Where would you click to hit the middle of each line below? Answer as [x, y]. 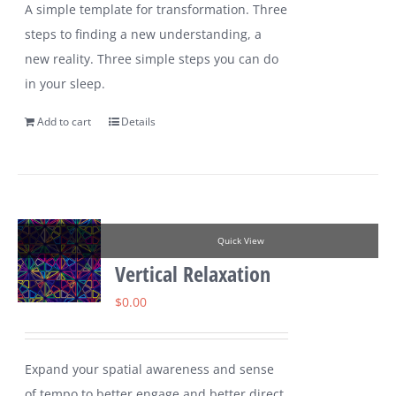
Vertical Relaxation [193, 274]
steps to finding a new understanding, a [144, 34]
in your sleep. [65, 84]
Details [139, 122]
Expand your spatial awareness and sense [150, 369]
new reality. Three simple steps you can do [152, 59]
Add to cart [65, 122]
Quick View [240, 241]
